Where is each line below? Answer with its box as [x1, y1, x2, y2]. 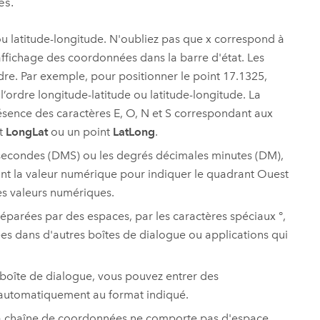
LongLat [5, 125, 51, 139]
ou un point [50, 125, 113, 139]
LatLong [112, 125, 155, 139]
